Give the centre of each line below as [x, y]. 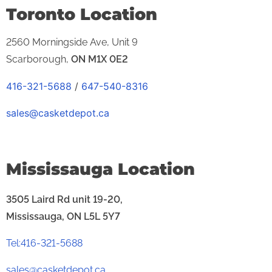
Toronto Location [82, 15]
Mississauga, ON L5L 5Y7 [63, 216]
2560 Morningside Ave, [59, 42]
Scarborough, [39, 59]
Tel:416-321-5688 [44, 243]
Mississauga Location [100, 169]
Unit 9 [125, 42]
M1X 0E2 [108, 59]
